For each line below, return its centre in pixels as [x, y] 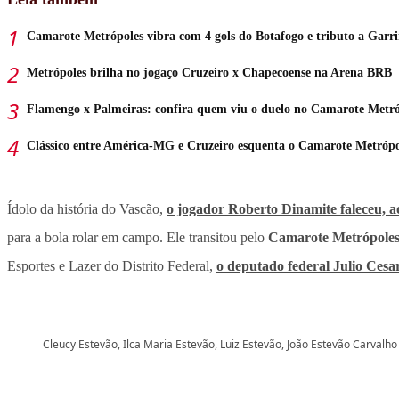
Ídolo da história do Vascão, [87, 209]
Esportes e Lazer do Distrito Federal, [112, 266]
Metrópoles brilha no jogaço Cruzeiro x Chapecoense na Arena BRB [209, 73]
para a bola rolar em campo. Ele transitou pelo [138, 238]
